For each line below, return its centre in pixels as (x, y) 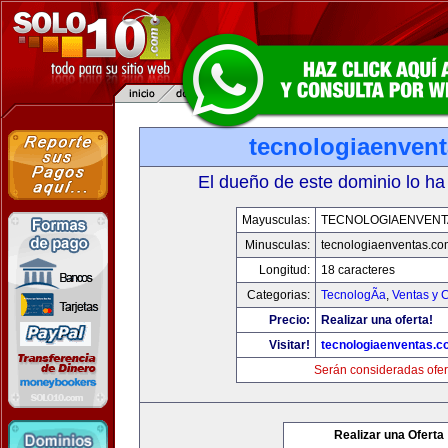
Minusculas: (277, 245)
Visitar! (289, 345)
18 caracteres (358, 270)
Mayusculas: (276, 220)
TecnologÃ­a (353, 295)
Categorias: (278, 295)
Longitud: (284, 270)
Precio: (289, 320)
